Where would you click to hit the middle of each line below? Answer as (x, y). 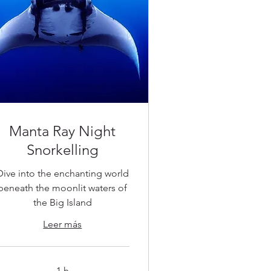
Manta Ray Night (63, 131)
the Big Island (62, 203)
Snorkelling (62, 150)
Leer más (63, 224)
